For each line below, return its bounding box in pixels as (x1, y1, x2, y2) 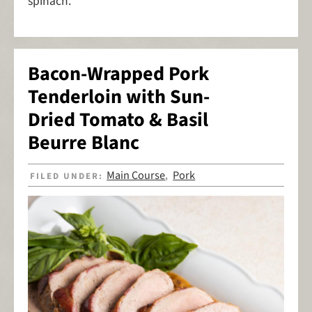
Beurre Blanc (28, 129, 139, 157)
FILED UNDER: (30, 169, 107, 182)
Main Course (107, 166, 166, 184)
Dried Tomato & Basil (28, 106, 208, 134)
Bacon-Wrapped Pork (28, 60, 209, 88)
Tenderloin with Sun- (28, 83, 210, 111)
